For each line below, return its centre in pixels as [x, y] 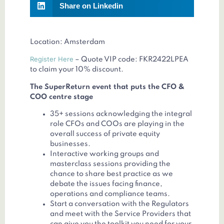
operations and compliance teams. [110, 194]
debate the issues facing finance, [106, 184]
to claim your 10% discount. [77, 70]
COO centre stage [61, 97]
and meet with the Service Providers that [120, 214]
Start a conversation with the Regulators [119, 204]
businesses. [70, 144]
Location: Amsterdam [67, 42]
